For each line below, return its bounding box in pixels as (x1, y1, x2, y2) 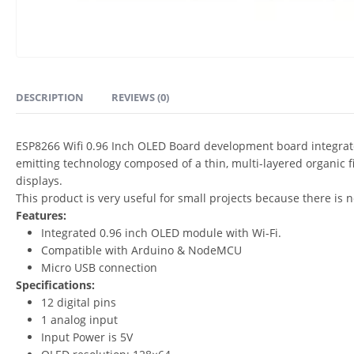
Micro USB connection (41, 259, 157, 275)
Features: (16, 207, 66, 223)
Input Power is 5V (41, 329, 133, 345)
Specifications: (16, 277, 95, 292)
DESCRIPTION (16, 89, 84, 104)
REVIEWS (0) (111, 89, 169, 104)
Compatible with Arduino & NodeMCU (41, 242, 242, 258)
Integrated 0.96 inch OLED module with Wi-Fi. (41, 224, 281, 240)
